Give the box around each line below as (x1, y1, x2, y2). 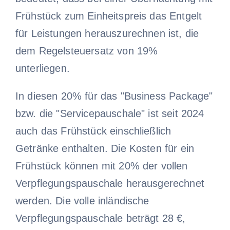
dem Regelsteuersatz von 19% (15, 45, 158, 56)
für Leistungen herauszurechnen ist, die (15, 27, 199, 39)
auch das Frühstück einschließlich (15, 125, 171, 137)
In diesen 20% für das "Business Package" (15, 90, 213, 102)
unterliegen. (15, 62, 70, 74)
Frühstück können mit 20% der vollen (15, 160, 188, 171)
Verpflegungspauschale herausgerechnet (15, 177, 204, 189)
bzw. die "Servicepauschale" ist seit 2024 (15, 107, 204, 119)
